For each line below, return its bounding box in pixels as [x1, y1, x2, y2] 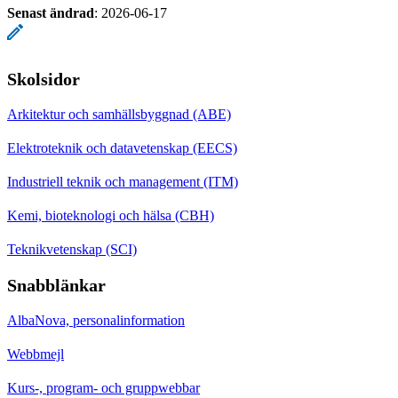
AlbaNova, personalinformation [7, 312, 185, 328]
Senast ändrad [7, 4, 94, 20]
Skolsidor [7, 68, 80, 89]
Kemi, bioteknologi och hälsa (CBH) [7, 207, 214, 223]
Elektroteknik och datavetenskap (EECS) [7, 139, 237, 155]
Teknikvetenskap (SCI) [7, 241, 137, 257]
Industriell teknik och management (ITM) [7, 173, 238, 189]
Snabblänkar [7, 275, 106, 295]
